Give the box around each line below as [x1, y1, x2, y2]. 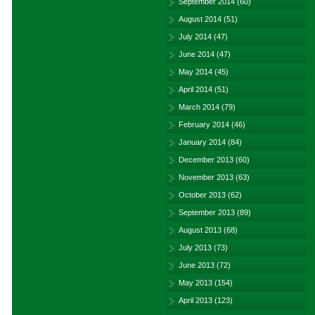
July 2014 [179, 32, 212, 41]
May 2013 [179, 278, 212, 287]
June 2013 [179, 261, 214, 269]
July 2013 [179, 243, 212, 252]
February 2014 [179, 120, 229, 129]
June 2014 [179, 50, 214, 58]
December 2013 [179, 155, 233, 164]
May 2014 [179, 67, 212, 76]
